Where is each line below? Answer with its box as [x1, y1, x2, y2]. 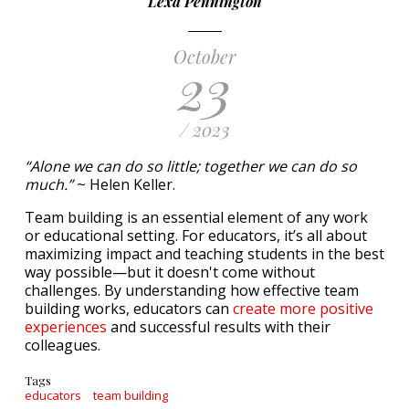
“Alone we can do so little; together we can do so [25, 156, 357, 176]
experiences [25, 317, 107, 337]
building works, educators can [25, 299, 233, 319]
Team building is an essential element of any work [25, 207, 368, 227]
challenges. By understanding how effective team [25, 280, 359, 300]
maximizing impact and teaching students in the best [25, 244, 384, 264]
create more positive [233, 299, 373, 319]
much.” [25, 174, 73, 194]
